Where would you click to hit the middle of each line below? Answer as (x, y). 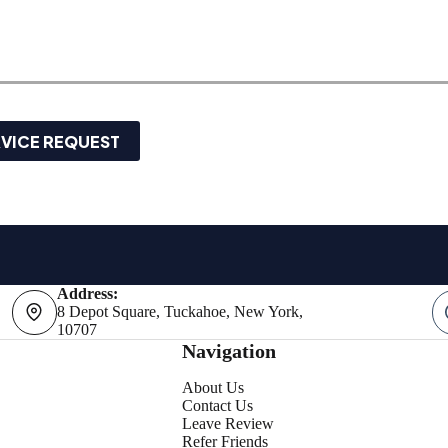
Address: (87, 293)
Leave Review (227, 423)
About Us (212, 387)
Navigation (228, 351)
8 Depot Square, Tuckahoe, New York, (179, 311)
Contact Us (217, 405)
